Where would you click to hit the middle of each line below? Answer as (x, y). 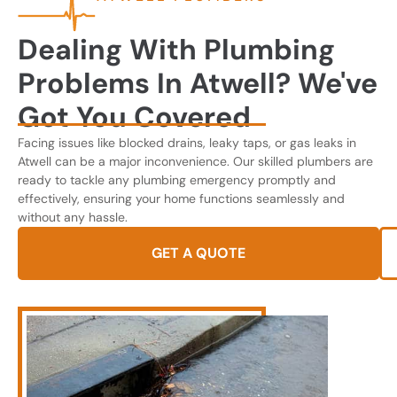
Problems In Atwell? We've (198, 84)
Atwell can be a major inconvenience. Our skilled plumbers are (195, 162)
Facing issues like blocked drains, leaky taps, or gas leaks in (187, 143)
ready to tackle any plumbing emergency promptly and (177, 180)
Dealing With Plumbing (176, 50)
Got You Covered (134, 117)
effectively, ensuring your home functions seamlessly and (181, 199)
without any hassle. (73, 218)
